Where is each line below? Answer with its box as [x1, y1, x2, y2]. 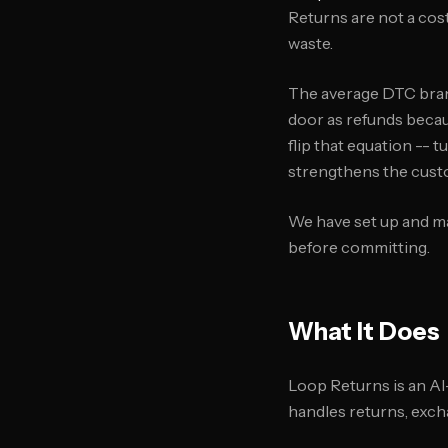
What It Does [288, 317, 440, 346]
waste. [288, 33, 333, 53]
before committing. [288, 237, 430, 257]
